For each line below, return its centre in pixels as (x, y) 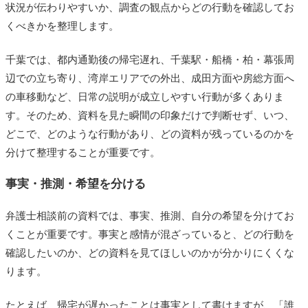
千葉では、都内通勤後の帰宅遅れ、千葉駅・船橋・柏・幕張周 (150, 59)
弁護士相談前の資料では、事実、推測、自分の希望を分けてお (150, 215)
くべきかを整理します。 (62, 25)
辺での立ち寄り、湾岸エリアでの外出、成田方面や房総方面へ (150, 78)
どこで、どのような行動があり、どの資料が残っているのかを (150, 133)
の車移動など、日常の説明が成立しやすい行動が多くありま (145, 96)
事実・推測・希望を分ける (76, 183)
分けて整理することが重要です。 (83, 152)
